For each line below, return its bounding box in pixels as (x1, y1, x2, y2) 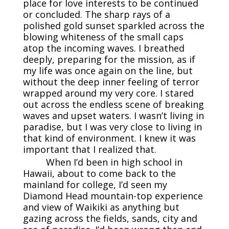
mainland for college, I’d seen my (22, 178, 167, 191)
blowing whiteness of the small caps (22, 30, 184, 43)
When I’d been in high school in (45, 155, 182, 168)
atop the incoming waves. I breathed (22, 41, 185, 54)
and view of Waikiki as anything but (22, 200, 179, 213)
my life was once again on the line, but (22, 64, 193, 77)
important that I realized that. (22, 143, 156, 155)
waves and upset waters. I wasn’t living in (22, 109, 204, 122)
